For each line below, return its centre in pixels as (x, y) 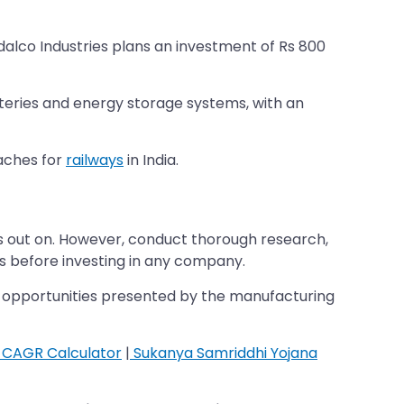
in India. (151, 160)
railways (95, 160)
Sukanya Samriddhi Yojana (224, 353)
